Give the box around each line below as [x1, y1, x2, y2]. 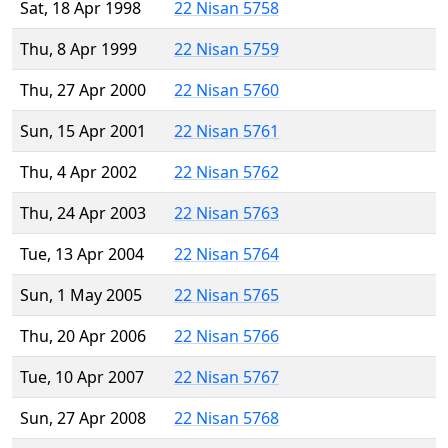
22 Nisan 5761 [174, 120, 279, 143]
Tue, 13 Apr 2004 [20, 243, 144, 266]
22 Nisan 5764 [174, 243, 279, 266]
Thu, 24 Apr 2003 [20, 202, 146, 225]
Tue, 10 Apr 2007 [20, 366, 144, 389]
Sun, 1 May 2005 [20, 284, 142, 307]
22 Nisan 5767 [174, 366, 279, 389]
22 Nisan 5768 [174, 407, 279, 430]
